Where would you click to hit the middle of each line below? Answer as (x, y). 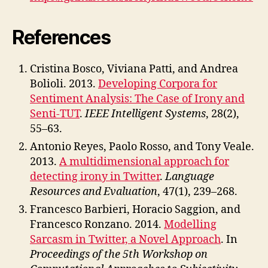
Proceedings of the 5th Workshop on (119, 255)
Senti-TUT (55, 114)
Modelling (190, 225)
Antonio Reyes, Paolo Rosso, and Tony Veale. (142, 147)
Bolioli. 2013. (64, 84)
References (61, 37)
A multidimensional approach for (144, 162)
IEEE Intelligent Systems (145, 114)
